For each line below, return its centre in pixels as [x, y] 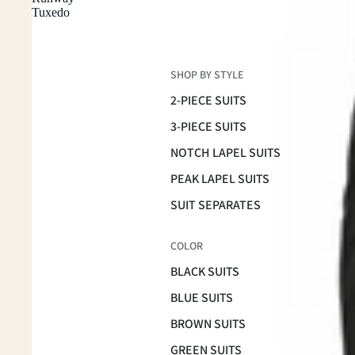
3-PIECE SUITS [208, 126]
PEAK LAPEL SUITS [220, 178]
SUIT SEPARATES [216, 204]
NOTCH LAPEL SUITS [225, 152]
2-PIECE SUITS [208, 100]
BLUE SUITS [202, 297]
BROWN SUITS [208, 323]
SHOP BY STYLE [207, 74]
